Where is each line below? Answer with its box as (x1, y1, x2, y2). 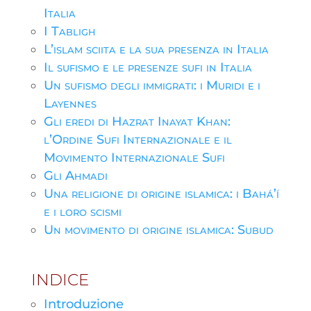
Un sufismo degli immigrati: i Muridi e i (43, 78, 260, 93)
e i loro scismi (43, 204, 121, 219)
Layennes (43, 96, 96, 111)
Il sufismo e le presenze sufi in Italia (43, 60, 252, 75)
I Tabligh (43, 24, 96, 39)
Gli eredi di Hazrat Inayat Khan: (43, 114, 230, 129)
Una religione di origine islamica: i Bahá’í (43, 186, 279, 201)
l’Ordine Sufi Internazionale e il (43, 132, 232, 147)
